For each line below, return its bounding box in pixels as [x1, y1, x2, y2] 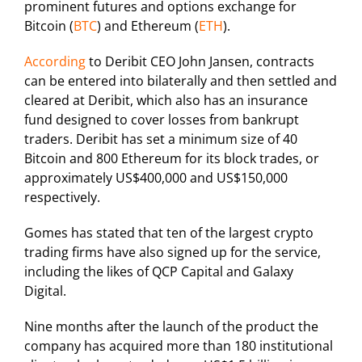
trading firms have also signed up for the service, [24, 243, 321, 262]
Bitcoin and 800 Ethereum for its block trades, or [24, 149, 319, 168]
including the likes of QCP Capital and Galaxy [24, 263, 293, 281]
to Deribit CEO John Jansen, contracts [86, 53, 314, 71]
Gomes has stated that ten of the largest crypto [24, 224, 314, 242]
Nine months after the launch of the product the [24, 318, 318, 336]
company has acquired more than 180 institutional [24, 337, 333, 356]
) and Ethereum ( [97, 17, 199, 36]
